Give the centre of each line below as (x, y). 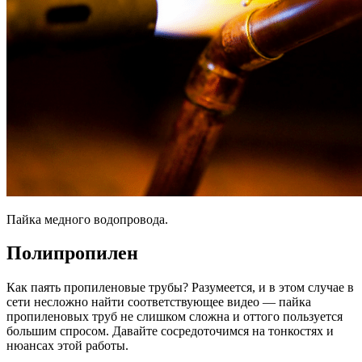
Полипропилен (72, 253)
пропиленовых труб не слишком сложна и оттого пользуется (175, 317)
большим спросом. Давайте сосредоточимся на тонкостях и (170, 331)
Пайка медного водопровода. (87, 219)
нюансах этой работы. (67, 346)
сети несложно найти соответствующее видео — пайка (159, 302)
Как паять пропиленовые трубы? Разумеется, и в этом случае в (180, 288)
